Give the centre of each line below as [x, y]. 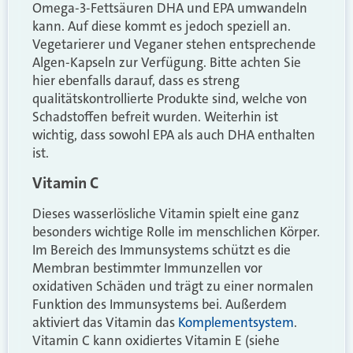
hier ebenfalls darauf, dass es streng [136, 80]
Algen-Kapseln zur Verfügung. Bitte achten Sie [167, 62]
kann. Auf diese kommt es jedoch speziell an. [162, 26]
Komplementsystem [236, 323]
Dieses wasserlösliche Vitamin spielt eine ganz [166, 214]
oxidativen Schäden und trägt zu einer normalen [173, 286]
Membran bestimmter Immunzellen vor [147, 268]
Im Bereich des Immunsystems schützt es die [162, 250]
